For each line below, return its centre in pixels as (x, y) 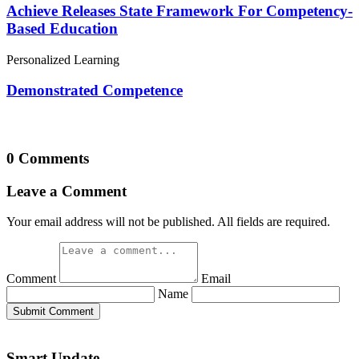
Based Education (62, 28)
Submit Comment (53, 312)
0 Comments (48, 158)
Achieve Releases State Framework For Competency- (179, 10)
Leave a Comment (67, 191)
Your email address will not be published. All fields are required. (168, 222)
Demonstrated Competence (95, 91)
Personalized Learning (63, 59)
